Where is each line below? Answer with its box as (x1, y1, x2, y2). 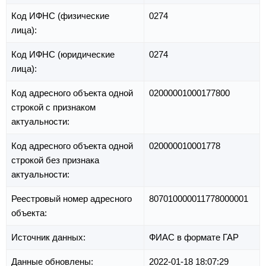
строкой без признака (11, 155, 99, 166)
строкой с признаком (11, 102, 96, 113)
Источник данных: (11, 232, 88, 243)
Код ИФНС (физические (11, 11, 109, 21)
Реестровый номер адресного (11, 194, 132, 204)
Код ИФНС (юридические (11, 49, 115, 60)
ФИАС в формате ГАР (149, 232, 239, 243)
